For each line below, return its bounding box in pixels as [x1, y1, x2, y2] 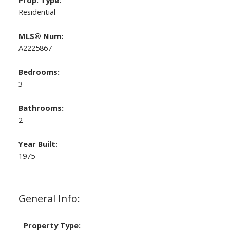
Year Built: [18, 139, 57, 149]
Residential [18, 7, 55, 17]
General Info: [18, 191, 80, 206]
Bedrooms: [18, 67, 60, 78]
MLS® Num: [18, 31, 63, 42]
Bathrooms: [18, 103, 64, 113]
